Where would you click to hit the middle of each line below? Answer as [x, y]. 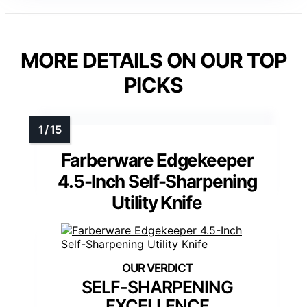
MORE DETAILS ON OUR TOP [153, 61]
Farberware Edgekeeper [157, 160]
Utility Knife [157, 203]
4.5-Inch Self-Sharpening [157, 182]
